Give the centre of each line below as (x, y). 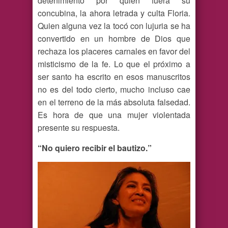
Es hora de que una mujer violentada (114, 115)
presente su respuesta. (79, 128)
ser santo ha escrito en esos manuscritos (114, 77)
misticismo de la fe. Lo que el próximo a (114, 64)
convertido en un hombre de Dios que (114, 39)
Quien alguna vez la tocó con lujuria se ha (114, 26)
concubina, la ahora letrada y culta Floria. (114, 13)
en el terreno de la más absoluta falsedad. (114, 102)
